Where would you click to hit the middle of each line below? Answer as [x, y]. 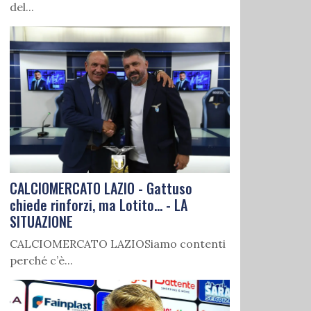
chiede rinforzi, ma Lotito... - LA [99, 205]
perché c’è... [41, 261]
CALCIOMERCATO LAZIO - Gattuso [101, 188]
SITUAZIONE [41, 222]
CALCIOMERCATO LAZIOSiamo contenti [118, 244]
